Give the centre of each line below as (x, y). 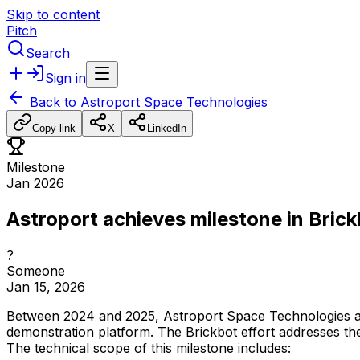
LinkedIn (167, 128)
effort (258, 331)
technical (62, 348)
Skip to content (53, 14)
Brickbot (211, 331)
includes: (264, 348)
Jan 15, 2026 (46, 286)
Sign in (65, 78)
